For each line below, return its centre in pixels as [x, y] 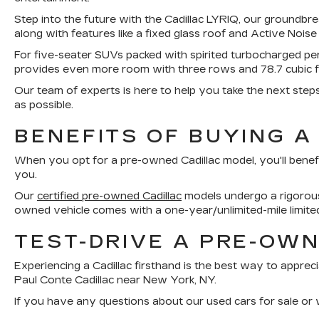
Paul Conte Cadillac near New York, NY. [115, 280]
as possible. [44, 105]
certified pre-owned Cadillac [109, 196]
